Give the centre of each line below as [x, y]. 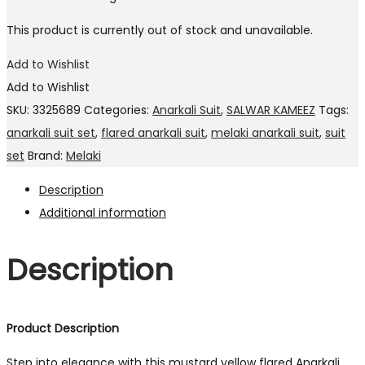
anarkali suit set [51, 133]
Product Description [63, 328]
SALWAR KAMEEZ [271, 110]
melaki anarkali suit [265, 133]
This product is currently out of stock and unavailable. [160, 31]
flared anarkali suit [153, 133]
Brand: [47, 156]
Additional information [103, 213]
